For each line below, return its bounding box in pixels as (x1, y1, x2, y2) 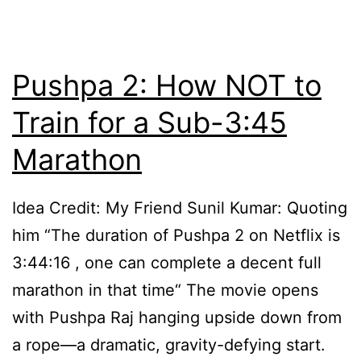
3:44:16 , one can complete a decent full (12, 253, 322, 273)
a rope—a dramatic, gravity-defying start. (12, 335, 326, 355)
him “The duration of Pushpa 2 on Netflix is (12, 226, 340, 246)
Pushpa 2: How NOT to (12, 68, 322, 104)
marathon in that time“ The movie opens (12, 280, 318, 301)
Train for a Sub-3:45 (12, 105, 287, 141)
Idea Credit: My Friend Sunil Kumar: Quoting (12, 198, 347, 218)
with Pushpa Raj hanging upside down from (12, 308, 342, 328)
